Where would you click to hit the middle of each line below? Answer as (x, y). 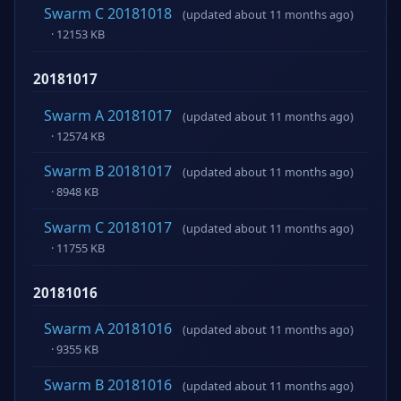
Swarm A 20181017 (108, 115)
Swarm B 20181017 (108, 171)
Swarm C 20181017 (108, 227)
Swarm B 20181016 (108, 384)
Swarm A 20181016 (108, 329)
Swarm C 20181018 (108, 14)
